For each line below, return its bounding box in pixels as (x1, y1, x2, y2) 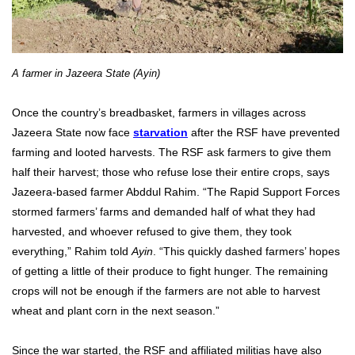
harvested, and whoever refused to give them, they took (12, 225, 292, 239)
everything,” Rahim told (12, 245, 132, 258)
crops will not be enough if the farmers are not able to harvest (12, 284, 320, 298)
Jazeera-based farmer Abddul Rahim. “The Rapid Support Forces (12, 185, 340, 199)
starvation (133, 126, 188, 139)
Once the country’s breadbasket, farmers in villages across (12, 106, 306, 120)
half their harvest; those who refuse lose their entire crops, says (12, 166, 330, 179)
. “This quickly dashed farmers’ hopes (153, 245, 340, 258)
